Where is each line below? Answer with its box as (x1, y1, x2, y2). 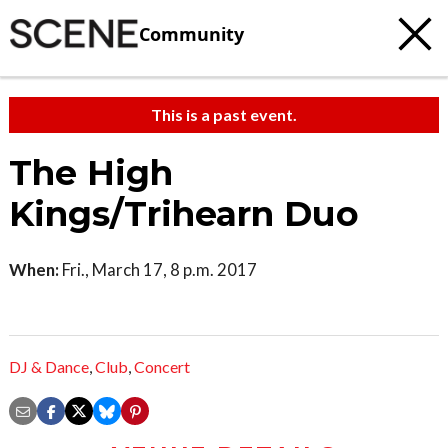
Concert (134, 357, 190, 377)
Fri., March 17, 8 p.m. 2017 (59, 259, 257, 280)
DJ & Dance (9, 357, 89, 377)
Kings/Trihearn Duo (9, 193, 359, 235)
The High (9, 152, 173, 194)
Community (139, 21, 244, 46)
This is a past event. (151, 105, 297, 124)
